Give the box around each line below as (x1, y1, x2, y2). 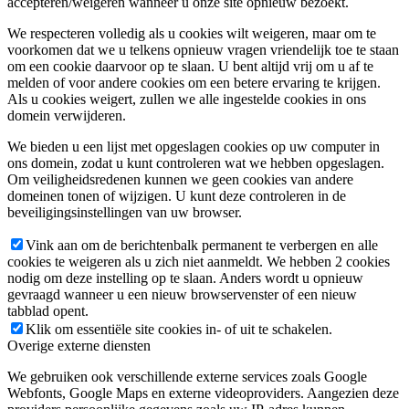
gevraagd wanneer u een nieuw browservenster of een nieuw (7, 287, 357, 303)
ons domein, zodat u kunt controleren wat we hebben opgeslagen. (7, 155, 384, 172)
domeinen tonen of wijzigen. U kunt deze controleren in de (7, 188, 346, 204)
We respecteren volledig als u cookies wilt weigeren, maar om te (7, 26, 376, 42)
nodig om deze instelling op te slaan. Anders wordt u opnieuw (7, 270, 363, 287)
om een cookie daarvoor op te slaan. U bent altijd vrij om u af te (7, 58, 373, 75)
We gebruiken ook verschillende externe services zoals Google (7, 369, 367, 385)
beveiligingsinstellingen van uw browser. (7, 204, 242, 221)
